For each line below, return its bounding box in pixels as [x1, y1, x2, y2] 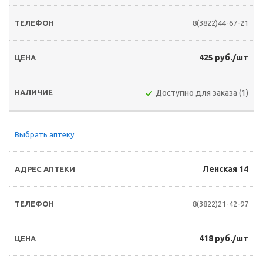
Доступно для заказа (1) [156, 88, 248, 97]
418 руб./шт [199, 234, 248, 243]
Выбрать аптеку [15, 130, 74, 139]
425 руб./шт [199, 53, 248, 62]
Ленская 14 [203, 164, 248, 174]
